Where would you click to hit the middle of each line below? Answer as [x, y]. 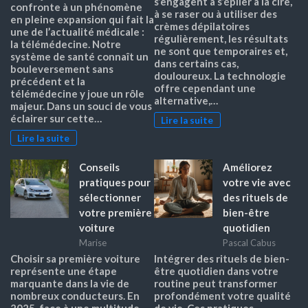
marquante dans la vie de [70, 283]
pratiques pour [115, 183]
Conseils [99, 167]
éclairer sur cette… [56, 119]
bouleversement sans [62, 69]
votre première [115, 213]
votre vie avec [257, 183]
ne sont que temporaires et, [221, 51]
